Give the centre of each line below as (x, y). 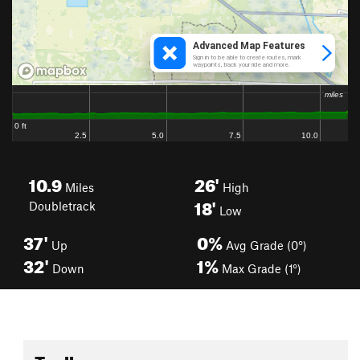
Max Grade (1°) (260, 268)
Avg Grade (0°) (265, 245)
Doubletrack (62, 206)
